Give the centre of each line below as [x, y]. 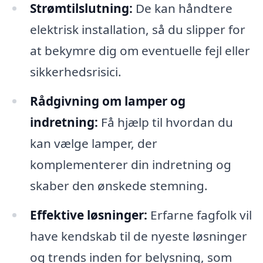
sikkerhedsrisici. [75, 72]
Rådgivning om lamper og [107, 101]
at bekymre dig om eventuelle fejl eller [140, 51]
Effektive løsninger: [88, 215]
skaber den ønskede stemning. [119, 186]
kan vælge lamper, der [93, 144]
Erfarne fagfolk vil [199, 215]
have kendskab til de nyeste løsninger [138, 236]
